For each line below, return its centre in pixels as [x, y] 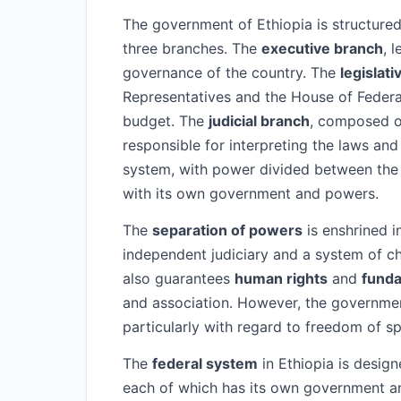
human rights [281, 278]
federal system [205, 363]
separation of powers [227, 230]
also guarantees [179, 278]
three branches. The [192, 48]
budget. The [166, 121]
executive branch [322, 48]
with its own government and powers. [251, 193]
